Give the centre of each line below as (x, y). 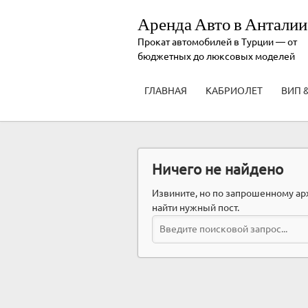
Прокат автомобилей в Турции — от (217, 42)
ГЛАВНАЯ (165, 91)
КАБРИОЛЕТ (234, 91)
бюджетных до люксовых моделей (216, 56)
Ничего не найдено (217, 169)
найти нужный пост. (195, 207)
